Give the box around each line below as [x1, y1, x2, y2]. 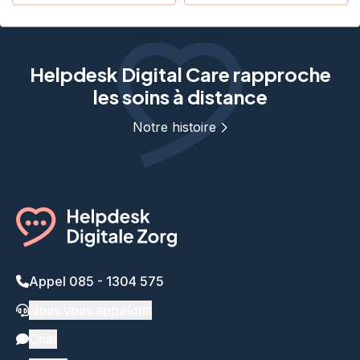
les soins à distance [92, 84, 268, 108]
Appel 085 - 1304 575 [29, 273, 164, 289]
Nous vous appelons [29, 302, 152, 318]
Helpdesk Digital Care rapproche [29, 62, 331, 86]
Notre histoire [133, 119, 216, 135]
